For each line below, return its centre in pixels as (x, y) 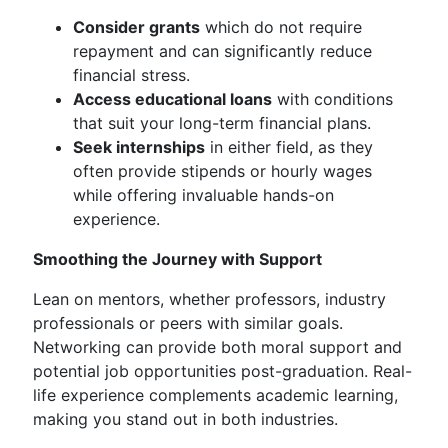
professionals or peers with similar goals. (188, 323)
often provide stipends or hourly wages (222, 171)
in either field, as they (289, 147)
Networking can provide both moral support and (217, 347)
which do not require (281, 27)
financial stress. (131, 75)
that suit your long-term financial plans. (222, 123)
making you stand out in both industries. (185, 419)
